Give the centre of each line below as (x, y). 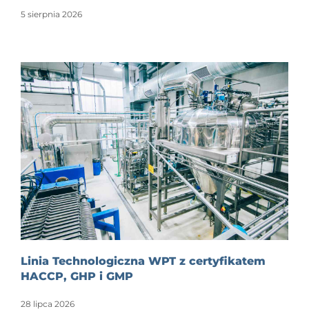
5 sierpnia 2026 (51, 14)
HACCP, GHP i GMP (77, 277)
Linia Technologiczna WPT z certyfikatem (143, 261)
